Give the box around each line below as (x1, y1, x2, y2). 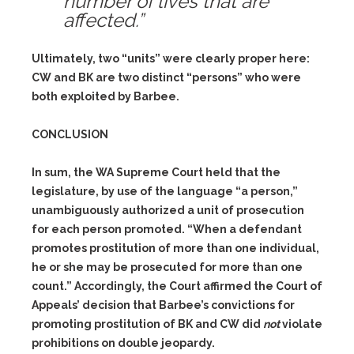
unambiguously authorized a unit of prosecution (32, 204, 304, 217)
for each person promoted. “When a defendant (32, 223, 302, 235)
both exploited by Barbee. (32, 90, 179, 103)
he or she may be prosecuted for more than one (32, 261, 303, 273)
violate (280, 318, 322, 330)
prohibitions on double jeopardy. (32, 337, 215, 349)
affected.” (63, 9, 143, 32)
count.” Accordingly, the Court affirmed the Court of (32, 280, 322, 292)
